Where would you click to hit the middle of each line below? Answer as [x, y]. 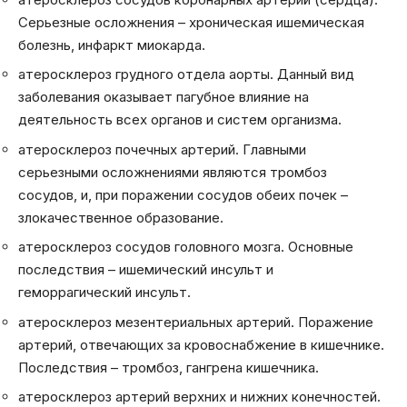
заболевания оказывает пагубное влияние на [164, 97]
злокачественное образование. [121, 217]
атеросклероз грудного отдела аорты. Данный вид [186, 74]
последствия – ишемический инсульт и [146, 270]
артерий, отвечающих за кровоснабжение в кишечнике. [201, 344]
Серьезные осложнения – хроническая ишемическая [191, 22]
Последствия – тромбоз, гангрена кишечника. [169, 367]
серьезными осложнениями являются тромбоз [173, 172]
